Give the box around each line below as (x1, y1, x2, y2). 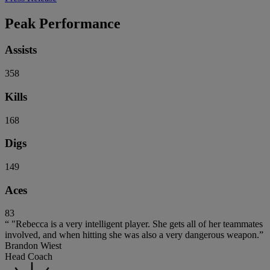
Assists (5, 43, 37, 57)
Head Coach (5, 251, 52, 262)
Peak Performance (5, 15, 121, 31)
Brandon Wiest (5, 240, 61, 251)
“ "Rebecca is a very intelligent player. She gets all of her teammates (5, 219, 263, 230)
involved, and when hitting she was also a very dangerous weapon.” (5, 230, 263, 240)
